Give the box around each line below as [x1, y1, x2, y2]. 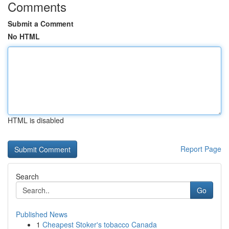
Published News [16, 209, 67, 219]
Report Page [180, 144, 221, 154]
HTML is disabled [8, 115, 64, 125]
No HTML [8, 31, 40, 41]
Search [16, 171, 39, 181]
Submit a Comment [8, 18, 74, 29]
